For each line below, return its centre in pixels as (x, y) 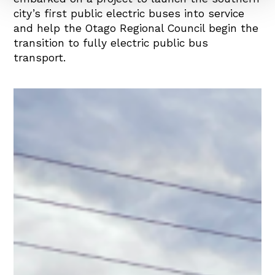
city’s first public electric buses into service (129, 13)
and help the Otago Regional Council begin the (136, 28)
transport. (40, 57)
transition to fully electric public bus (111, 43)
